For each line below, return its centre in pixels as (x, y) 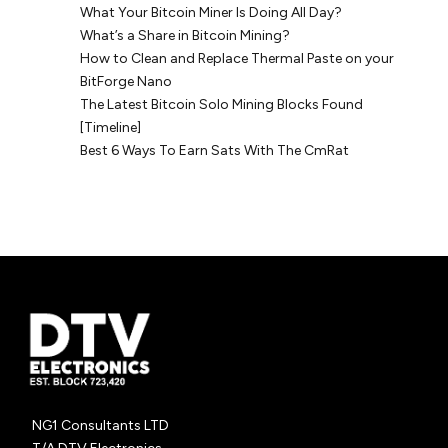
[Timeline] (111, 128)
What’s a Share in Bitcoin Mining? (185, 36)
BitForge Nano (126, 82)
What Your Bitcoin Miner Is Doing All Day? (211, 13)
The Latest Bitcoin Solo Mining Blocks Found (222, 105)
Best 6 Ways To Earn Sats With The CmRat (215, 151)
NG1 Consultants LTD (101, 425)
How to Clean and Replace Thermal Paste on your (237, 59)
